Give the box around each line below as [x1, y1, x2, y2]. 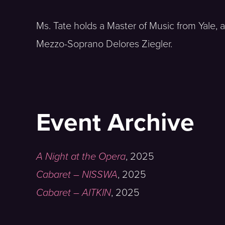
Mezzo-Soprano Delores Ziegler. [36, 38, 172, 50]
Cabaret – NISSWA [36, 168, 118, 181]
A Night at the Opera [36, 150, 126, 163]
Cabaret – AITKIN [36, 186, 111, 199]
